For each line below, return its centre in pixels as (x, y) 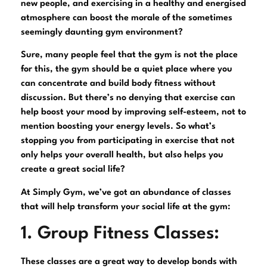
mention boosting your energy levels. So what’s (118, 127)
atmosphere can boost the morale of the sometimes (127, 18)
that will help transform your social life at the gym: (125, 207)
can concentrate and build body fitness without (118, 84)
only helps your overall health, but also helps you (122, 156)
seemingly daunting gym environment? (102, 32)
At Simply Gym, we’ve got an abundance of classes (126, 193)
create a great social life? (73, 170)
